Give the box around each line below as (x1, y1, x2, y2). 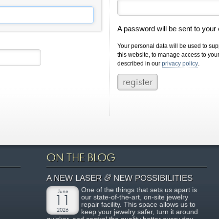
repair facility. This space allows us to (81, 201, 196, 209)
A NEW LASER (46, 173, 105, 183)
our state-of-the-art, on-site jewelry (81, 194, 189, 201)
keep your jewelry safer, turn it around (81, 208, 198, 216)
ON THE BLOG (46, 153, 116, 164)
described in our (117, 60, 162, 67)
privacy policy (161, 60, 198, 67)
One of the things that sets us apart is (81, 186, 197, 194)
